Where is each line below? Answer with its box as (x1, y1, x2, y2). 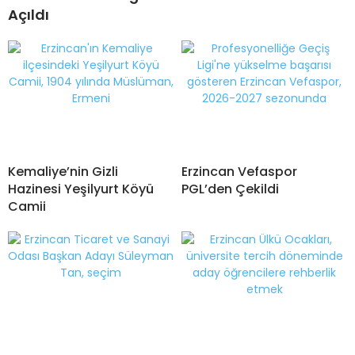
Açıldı (8, 4, 49, 25)
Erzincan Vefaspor (181, 162, 297, 181)
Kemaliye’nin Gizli (8, 162, 118, 181)
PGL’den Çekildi (181, 179, 279, 198)
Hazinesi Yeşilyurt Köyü (8, 179, 154, 198)
